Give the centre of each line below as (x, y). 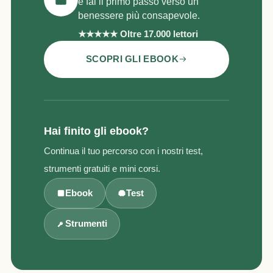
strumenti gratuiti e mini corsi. (102, 168)
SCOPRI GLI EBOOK (132, 59)
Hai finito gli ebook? (96, 131)
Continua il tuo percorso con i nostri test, (123, 151)
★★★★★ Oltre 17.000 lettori (138, 34)
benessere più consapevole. (139, 15)
